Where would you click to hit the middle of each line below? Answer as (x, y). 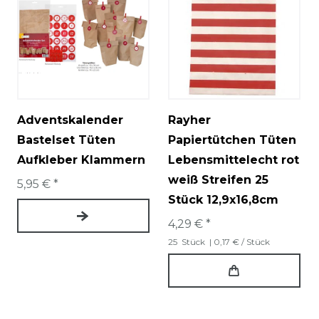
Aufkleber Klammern (81, 160)
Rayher (189, 120)
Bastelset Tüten (66, 140)
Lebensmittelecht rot (234, 160)
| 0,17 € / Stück (239, 242)
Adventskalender (70, 120)
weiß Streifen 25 (218, 180)
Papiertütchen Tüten (232, 140)
